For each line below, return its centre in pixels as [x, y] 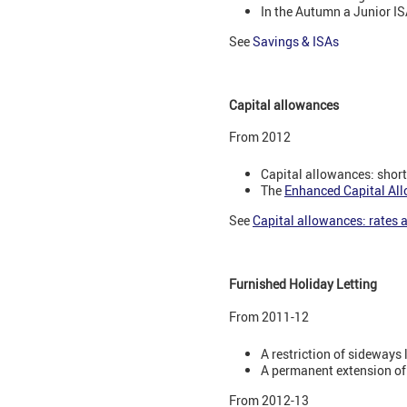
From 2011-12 [269, 317]
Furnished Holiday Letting [303, 284]
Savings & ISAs [296, 42]
